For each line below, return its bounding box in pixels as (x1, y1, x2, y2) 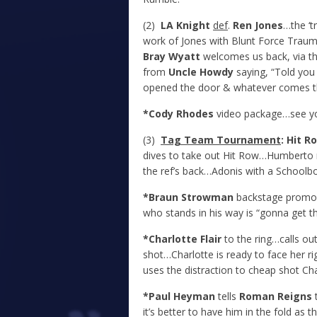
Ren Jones (233, 18, 283, 33)
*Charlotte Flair (143, 232, 221, 246)
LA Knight (155, 18, 213, 33)
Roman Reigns (239, 289, 312, 304)
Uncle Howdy (168, 65, 234, 79)
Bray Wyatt (143, 50, 200, 64)
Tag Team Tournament (161, 133, 281, 147)
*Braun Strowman (143, 190, 234, 204)
